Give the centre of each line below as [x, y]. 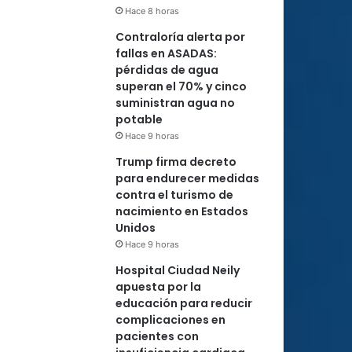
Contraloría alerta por [180, 37]
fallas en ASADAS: [166, 53]
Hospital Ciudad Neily [178, 270]
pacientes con [157, 336]
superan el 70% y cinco [181, 86]
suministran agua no [175, 103]
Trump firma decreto [176, 162]
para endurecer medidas [187, 178]
